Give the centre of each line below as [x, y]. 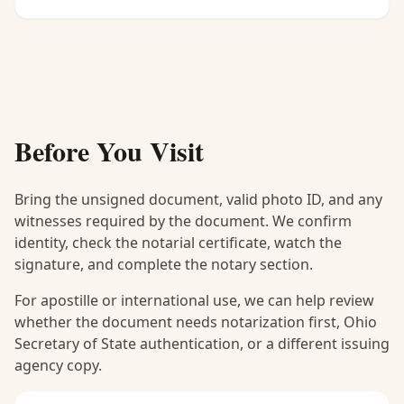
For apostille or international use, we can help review [194, 300]
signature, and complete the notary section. [164, 264]
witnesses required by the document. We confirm [183, 221]
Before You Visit [109, 151]
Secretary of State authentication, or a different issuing [202, 344]
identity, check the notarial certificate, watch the [178, 243]
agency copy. [58, 365]
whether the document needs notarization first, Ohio [196, 322]
